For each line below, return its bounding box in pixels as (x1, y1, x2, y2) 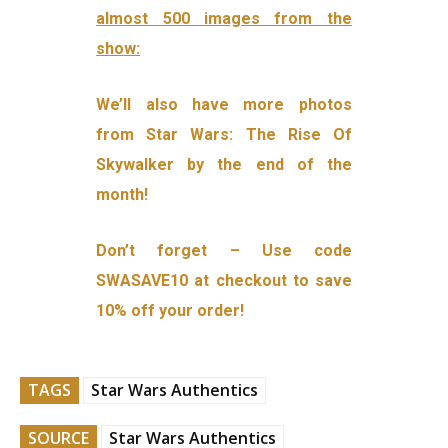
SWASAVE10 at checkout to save (96, 271, 352, 291)
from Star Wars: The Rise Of (96, 125, 352, 145)
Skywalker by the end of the (96, 155, 352, 175)
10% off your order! (96, 301, 245, 321)
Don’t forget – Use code (96, 241, 352, 261)
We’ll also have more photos (96, 95, 352, 115)
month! (96, 185, 149, 205)
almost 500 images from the (96, 9, 352, 29)
